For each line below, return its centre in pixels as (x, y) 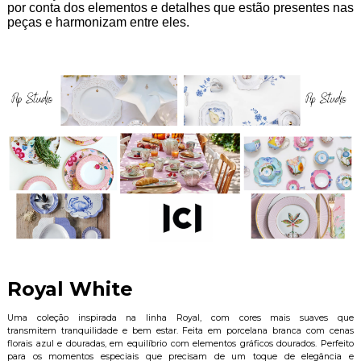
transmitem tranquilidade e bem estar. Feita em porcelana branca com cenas (180, 330)
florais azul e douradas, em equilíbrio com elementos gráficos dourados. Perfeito (180, 343)
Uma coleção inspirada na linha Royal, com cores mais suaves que (180, 317)
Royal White (70, 288)
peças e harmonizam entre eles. (100, 22)
